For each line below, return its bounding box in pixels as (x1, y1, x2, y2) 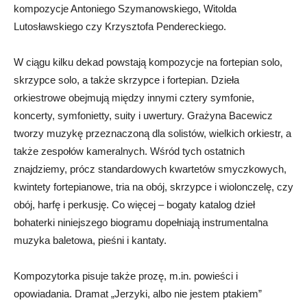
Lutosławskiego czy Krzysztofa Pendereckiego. (14, 20, 226, 32)
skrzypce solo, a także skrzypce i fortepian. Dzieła (14, 73, 239, 86)
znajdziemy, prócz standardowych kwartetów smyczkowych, (14, 162, 286, 175)
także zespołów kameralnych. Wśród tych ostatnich (14, 145, 245, 157)
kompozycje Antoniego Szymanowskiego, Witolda (14, 2, 236, 14)
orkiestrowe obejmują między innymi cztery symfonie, (14, 91, 254, 103)
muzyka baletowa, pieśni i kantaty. (14, 234, 167, 246)
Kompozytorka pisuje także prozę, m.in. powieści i (14, 269, 238, 282)
